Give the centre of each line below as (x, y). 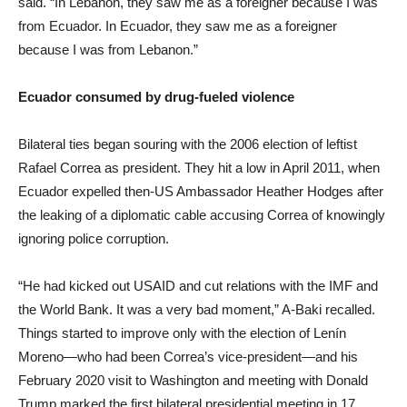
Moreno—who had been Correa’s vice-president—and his (188, 356)
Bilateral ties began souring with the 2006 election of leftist (188, 144)
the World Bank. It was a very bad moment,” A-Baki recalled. (197, 309)
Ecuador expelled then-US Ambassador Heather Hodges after (201, 191)
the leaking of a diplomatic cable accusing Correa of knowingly (202, 214)
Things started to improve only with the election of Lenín (182, 333)
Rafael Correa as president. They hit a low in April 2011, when (199, 167)
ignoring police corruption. (94, 238)
